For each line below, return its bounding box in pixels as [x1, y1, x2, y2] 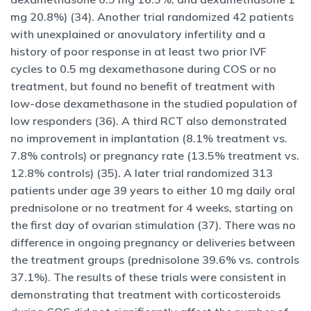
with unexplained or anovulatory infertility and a [10, 27, 265, 41]
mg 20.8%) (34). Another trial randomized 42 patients [10, 10, 294, 24]
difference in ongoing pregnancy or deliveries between [10, 235, 295, 249]
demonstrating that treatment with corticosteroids [10, 287, 280, 301]
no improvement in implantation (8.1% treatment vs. [10, 131, 287, 145]
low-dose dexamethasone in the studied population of [10, 96, 297, 110]
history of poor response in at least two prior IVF [10, 44, 267, 58]
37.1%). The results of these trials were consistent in [10, 270, 286, 284]
